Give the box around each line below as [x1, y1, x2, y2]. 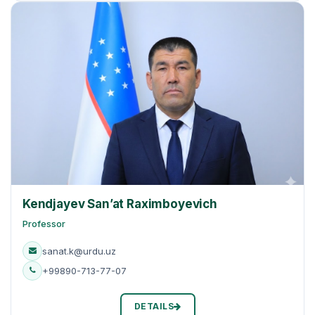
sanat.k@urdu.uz [42, 245, 116, 257]
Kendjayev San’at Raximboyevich [22, 196, 217, 211]
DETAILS [134, 300, 174, 311]
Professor [22, 217, 65, 229]
